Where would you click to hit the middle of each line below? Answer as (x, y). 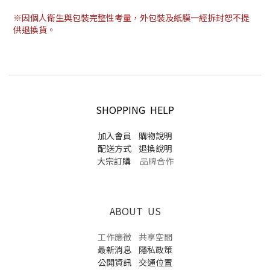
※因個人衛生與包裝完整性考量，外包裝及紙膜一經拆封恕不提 (131, 17)
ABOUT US (135, 211)
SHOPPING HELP (135, 110)
